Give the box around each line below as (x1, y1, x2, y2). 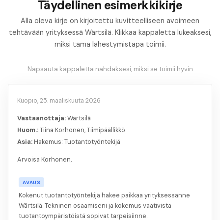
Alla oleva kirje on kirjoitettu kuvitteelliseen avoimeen (21, 16, 199, 26)
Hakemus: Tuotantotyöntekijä (34, 137, 121, 146)
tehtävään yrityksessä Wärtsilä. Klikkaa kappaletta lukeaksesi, (8, 28, 212, 37)
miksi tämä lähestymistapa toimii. (54, 40, 166, 49)
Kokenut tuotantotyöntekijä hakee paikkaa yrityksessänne (19, 191, 191, 200)
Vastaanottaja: (17, 114, 66, 123)
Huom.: (17, 126, 39, 135)
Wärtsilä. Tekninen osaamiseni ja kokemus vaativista (19, 201, 172, 210)
